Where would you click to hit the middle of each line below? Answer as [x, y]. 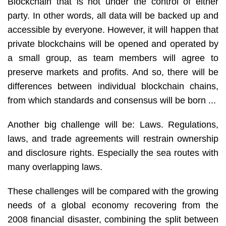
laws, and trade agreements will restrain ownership [113, 138]
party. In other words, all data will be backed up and [113, 15]
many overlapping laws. [55, 167]
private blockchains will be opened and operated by [113, 44]
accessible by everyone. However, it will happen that [113, 30]
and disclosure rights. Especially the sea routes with [113, 153]
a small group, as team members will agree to [113, 58]
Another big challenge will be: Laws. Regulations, [113, 124]
